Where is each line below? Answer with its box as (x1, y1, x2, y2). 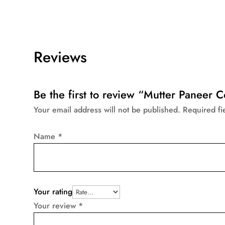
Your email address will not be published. (34, 104, 181, 116)
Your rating (34, 186, 73, 198)
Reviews (34, 46, 87, 68)
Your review (34, 200, 79, 212)
